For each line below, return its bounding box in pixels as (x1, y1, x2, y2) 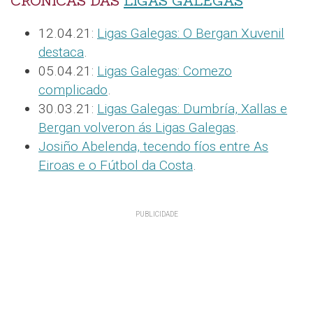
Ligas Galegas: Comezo (97, 63, 232, 80)
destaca (38, 44, 84, 61)
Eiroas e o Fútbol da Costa (38, 157, 193, 174)
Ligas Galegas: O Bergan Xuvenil (97, 25, 284, 42)
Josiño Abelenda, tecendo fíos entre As (38, 138, 268, 155)
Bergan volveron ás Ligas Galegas (38, 119, 235, 136)
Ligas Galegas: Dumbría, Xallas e (97, 101, 287, 117)
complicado (38, 82, 108, 99)
